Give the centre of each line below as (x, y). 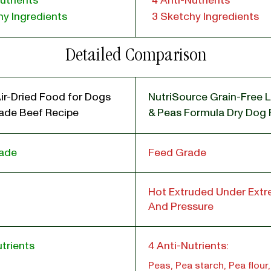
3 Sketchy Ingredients (205, 17)
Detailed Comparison (136, 57)
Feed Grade (177, 153)
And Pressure (181, 207)
